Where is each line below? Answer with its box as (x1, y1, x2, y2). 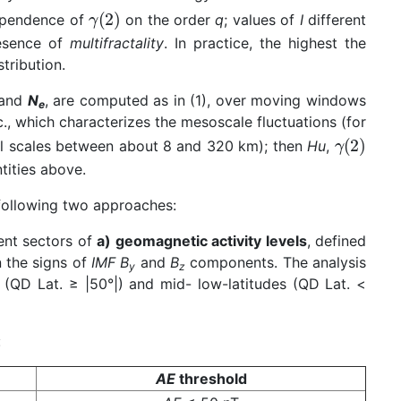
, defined (306, 232, 367, 251)
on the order (120, 11, 216, 30)
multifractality (70, 34, 165, 53)
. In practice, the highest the (164, 34, 366, 53)
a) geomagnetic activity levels (97, 232, 307, 251)
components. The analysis (185, 253, 367, 272)
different (303, 11, 367, 30)
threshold (175, 370, 247, 388)
